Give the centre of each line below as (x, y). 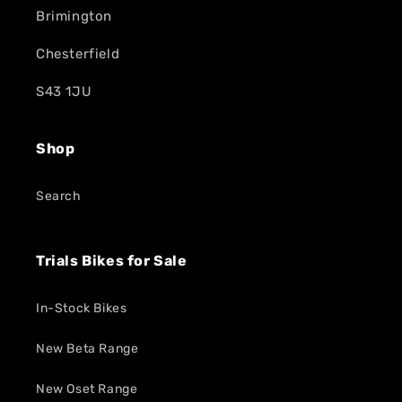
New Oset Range (87, 389)
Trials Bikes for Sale (112, 261)
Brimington (74, 16)
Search (59, 196)
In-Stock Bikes (82, 308)
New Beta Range (87, 349)
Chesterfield (78, 54)
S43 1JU (64, 92)
